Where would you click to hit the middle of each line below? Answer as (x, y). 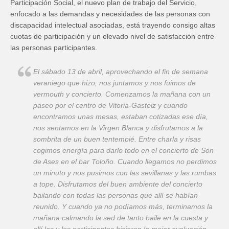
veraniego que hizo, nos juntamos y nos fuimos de (114, 83)
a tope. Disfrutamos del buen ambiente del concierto (118, 184)
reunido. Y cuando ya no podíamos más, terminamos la (123, 207)
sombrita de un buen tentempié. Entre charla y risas (117, 139)
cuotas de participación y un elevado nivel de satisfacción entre (112, 37)
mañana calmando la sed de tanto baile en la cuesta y (121, 218)
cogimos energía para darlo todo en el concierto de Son (123, 151)
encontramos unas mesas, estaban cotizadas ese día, (121, 117)
